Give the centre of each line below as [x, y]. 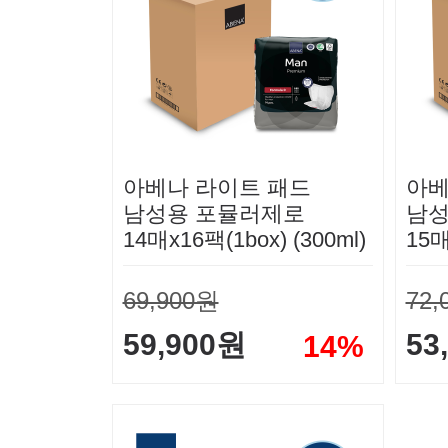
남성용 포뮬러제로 [213, 214]
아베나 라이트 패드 [216, 188]
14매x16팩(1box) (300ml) [244, 240]
